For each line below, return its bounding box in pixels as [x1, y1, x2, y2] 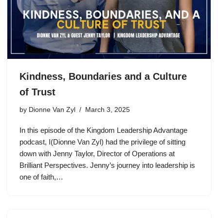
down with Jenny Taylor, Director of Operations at [19, 149, 175, 158]
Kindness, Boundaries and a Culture [19, 71, 187, 82]
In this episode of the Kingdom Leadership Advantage [19, 126, 187, 134]
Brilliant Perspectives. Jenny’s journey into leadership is [19, 161, 195, 169]
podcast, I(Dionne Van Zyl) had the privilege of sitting [19, 138, 185, 146]
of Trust [19, 87, 55, 97]
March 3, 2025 [85, 106, 130, 113]
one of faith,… [19, 173, 65, 181]
